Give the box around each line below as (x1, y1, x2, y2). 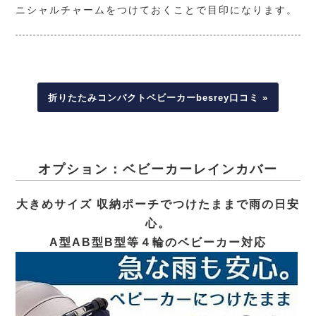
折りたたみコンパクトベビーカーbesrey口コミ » (47, 92, 268, 103)
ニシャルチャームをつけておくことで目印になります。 (16, 4, 298, 16)
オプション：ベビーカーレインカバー (38, 162, 278, 176)
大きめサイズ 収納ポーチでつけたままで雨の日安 (16, 197, 300, 210)
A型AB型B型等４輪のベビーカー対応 (49, 235, 267, 248)
